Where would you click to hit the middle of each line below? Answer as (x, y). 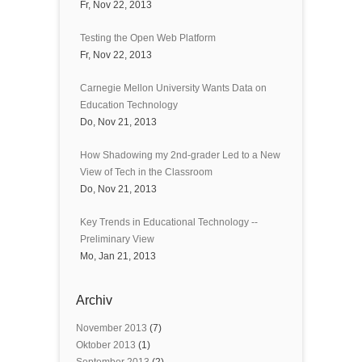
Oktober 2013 (106, 345)
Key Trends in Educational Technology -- (169, 222)
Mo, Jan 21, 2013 (118, 256)
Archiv (94, 300)
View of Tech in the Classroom (146, 172)
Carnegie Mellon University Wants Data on (173, 88)
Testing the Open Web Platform (148, 38)
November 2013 (112, 328)
